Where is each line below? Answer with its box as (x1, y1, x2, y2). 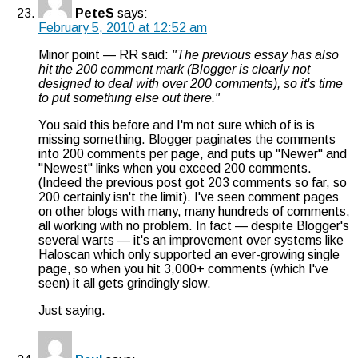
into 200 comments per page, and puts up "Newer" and (38, 146, 347, 161)
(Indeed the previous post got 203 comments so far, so (38, 175, 347, 189)
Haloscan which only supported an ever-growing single (38, 247, 340, 261)
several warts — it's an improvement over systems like (38, 233, 344, 247)
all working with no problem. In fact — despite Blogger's (38, 218, 349, 233)
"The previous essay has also (172, 47, 339, 62)
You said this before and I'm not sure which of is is (38, 117, 315, 132)
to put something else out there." (38, 90, 220, 105)
